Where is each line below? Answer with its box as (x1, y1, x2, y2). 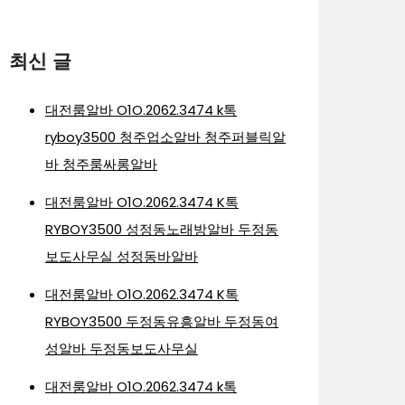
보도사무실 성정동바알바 (45, 246, 198, 266)
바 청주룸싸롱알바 (45, 154, 157, 174)
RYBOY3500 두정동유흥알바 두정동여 (45, 311, 278, 331)
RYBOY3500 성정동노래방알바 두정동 (45, 219, 278, 239)
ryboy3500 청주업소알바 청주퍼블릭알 (45, 127, 286, 146)
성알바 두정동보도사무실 (45, 338, 198, 358)
